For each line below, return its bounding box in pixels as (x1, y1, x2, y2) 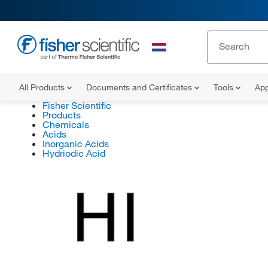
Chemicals (42, 118, 89, 130)
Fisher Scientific (42, 99, 111, 111)
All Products (19, 82, 67, 93)
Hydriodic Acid (42, 147, 105, 159)
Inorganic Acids (42, 138, 109, 150)
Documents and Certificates (86, 82, 194, 93)
